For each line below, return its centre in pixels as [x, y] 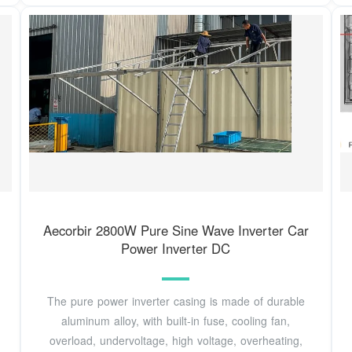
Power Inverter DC [176, 248]
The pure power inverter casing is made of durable [176, 301]
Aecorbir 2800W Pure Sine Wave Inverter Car [176, 230]
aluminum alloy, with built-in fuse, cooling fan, [176, 321]
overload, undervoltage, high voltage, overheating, [176, 341]
